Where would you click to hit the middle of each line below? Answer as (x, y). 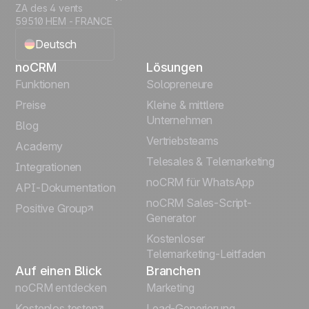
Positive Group (52, 209)
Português (61, 178)
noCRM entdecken (61, 288)
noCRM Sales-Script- (199, 203)
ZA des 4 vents (49, 8)
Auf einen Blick (59, 271)
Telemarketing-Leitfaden (206, 254)
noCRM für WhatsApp (201, 182)
